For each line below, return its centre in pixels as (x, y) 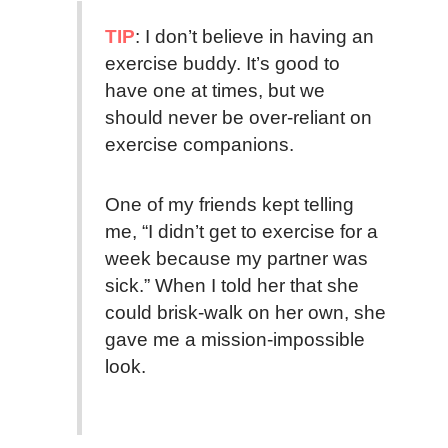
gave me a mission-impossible (234, 339)
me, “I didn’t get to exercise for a (241, 231)
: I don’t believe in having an (254, 37)
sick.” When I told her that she (231, 285)
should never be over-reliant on (238, 118)
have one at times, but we (214, 91)
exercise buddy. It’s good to (222, 64)
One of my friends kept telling (229, 204)
